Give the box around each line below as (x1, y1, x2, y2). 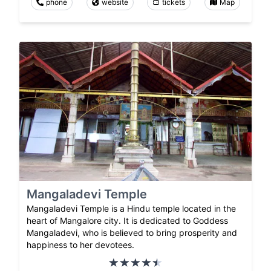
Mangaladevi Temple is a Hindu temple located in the (27, 203, 236, 214)
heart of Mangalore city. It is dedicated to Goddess (27, 215, 228, 226)
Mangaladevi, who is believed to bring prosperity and (27, 227, 237, 238)
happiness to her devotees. (27, 240, 134, 250)
